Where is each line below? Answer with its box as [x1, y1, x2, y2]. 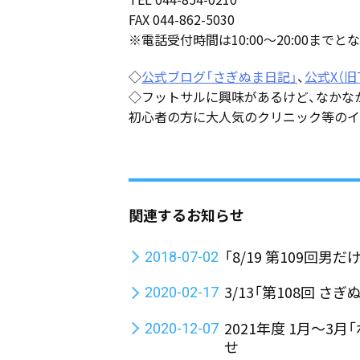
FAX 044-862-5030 [129, 10, 235, 30]
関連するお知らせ [129, 203, 244, 225]
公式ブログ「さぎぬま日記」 [141, 66, 297, 86]
